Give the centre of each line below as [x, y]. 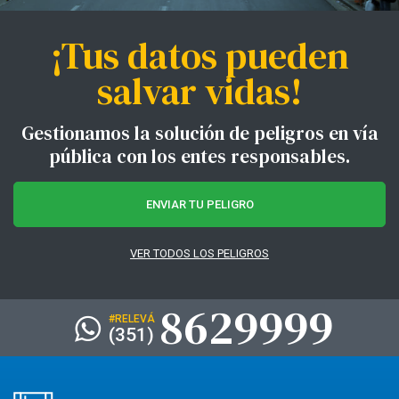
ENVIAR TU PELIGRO [199, 204]
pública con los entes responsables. [199, 156]
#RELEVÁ [131, 319]
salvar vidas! [199, 91]
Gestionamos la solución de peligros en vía [199, 133]
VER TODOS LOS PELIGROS [199, 253]
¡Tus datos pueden [199, 55]
